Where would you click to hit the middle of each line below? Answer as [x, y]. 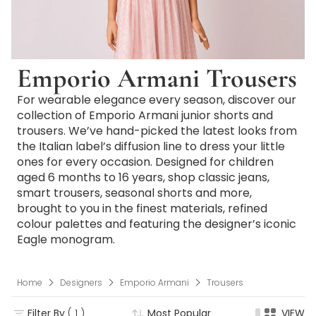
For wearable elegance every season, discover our [157, 100]
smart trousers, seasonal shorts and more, [134, 193]
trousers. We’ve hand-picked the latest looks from [157, 131]
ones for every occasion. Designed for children [145, 162]
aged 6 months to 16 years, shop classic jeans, [143, 177]
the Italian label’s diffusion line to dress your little [151, 146]
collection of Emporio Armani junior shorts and [145, 115]
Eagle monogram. [66, 239]
